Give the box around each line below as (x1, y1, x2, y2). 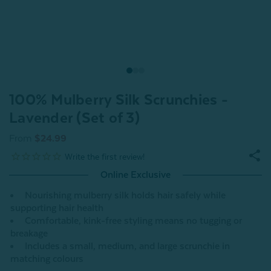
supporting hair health (10, 203, 103, 214)
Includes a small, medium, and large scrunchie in (25, 241, 230, 252)
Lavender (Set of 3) (9, 109, 140, 127)
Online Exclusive (100, 169, 171, 181)
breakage (10, 228, 48, 240)
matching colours (10, 253, 83, 265)
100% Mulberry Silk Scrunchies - (9, 91, 228, 109)
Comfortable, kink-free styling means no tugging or (25, 215, 242, 227)
